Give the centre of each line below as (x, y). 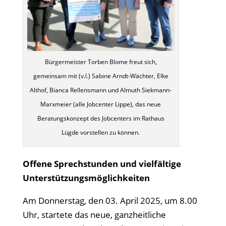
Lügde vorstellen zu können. (101, 132)
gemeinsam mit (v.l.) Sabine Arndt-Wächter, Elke (101, 76)
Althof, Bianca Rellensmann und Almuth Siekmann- (101, 90)
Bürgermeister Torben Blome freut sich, (101, 62)
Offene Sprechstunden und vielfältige (102, 163)
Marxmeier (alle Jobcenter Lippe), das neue (101, 104)
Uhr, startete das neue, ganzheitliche (94, 214)
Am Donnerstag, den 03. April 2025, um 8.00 (110, 200)
